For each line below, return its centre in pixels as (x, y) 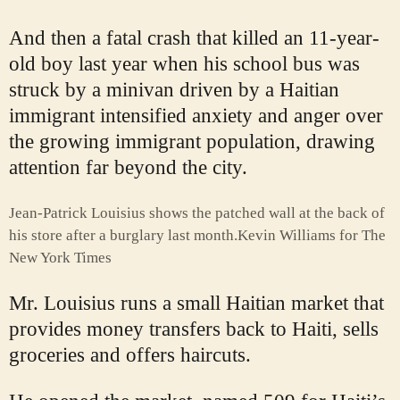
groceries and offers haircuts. (130, 355)
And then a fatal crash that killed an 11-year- (194, 38)
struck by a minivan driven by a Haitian (174, 90)
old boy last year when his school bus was (184, 64)
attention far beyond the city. (128, 168)
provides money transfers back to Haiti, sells (194, 329)
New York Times (60, 258)
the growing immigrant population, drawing (192, 142)
